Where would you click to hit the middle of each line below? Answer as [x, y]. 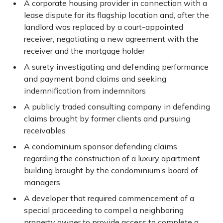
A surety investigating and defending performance [116, 66]
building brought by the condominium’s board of [111, 170]
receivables [45, 130]
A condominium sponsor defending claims [101, 146]
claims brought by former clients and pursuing [107, 118]
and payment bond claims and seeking [95, 78]
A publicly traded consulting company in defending [117, 106]
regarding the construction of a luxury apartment [112, 158]
